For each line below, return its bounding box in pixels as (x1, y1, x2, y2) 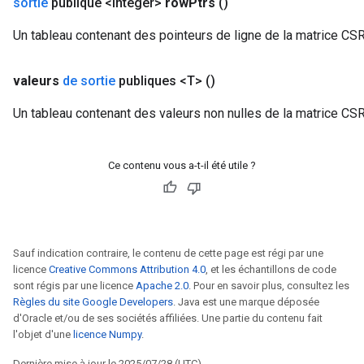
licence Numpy (73, 328, 141, 340)
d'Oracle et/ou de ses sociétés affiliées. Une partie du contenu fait (13, 312, 323, 324)
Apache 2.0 (136, 279, 188, 292)
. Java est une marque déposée (173, 296, 319, 308)
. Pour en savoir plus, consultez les (188, 279, 349, 292)
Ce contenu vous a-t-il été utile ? (108, 159, 256, 171)
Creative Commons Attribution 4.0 (49, 263, 206, 275)
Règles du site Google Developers (13, 296, 173, 308)
